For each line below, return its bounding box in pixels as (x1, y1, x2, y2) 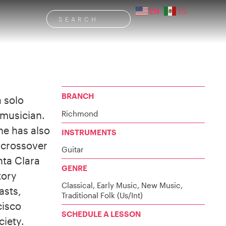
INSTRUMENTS (62, 127, 117, 137)
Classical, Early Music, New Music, (62, 181, 183, 190)
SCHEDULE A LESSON (62, 209, 141, 219)
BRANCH (62, 91, 94, 101)
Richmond (62, 108, 98, 118)
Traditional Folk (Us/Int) (62, 191, 143, 200)
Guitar (62, 144, 84, 154)
